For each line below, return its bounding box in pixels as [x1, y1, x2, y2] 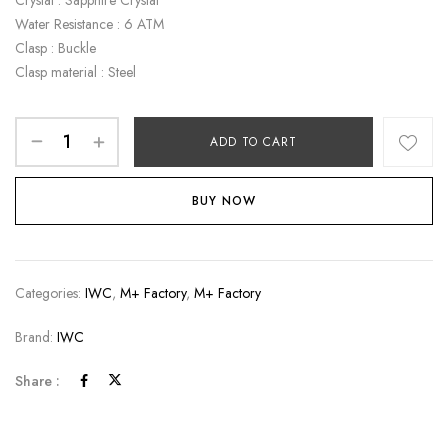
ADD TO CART [210, 132, 297, 151]
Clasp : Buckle [15, 37, 96, 58]
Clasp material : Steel [15, 61, 136, 82]
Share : [15, 370, 60, 391]
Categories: [15, 282, 85, 303]
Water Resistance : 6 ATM [15, 13, 164, 34]
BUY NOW [192, 191, 256, 210]
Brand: [15, 326, 57, 347]
